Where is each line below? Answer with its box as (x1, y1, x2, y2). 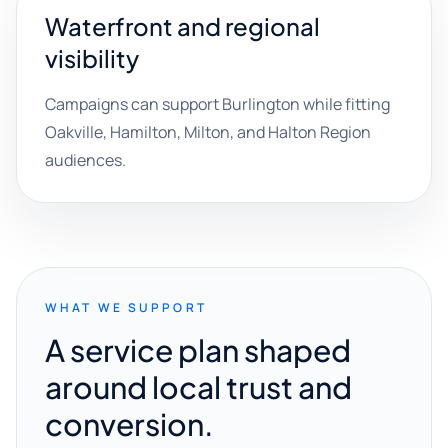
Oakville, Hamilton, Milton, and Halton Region (45, 121, 371, 143)
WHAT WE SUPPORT (45, 299, 207, 316)
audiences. (45, 149, 126, 171)
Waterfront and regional (45, 11, 320, 41)
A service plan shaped (45, 331, 351, 369)
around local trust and (45, 368, 352, 406)
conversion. (45, 405, 214, 443)
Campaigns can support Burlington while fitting (45, 93, 390, 115)
